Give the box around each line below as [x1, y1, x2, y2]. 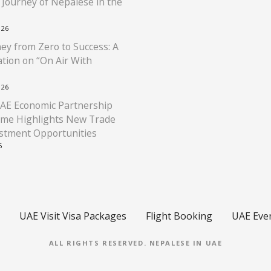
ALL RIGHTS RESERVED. [48, 238, 149, 248]
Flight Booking [145, 209, 212, 223]
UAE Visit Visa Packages [19, 209, 126, 223]
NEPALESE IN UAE [149, 238, 223, 248]
